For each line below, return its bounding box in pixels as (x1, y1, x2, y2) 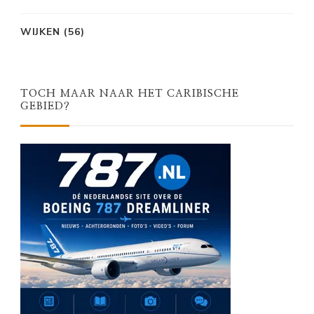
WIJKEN (20, 25, 60, 39)
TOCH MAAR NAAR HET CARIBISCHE (20, 88, 239, 100)
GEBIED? (20, 101, 70, 112)
